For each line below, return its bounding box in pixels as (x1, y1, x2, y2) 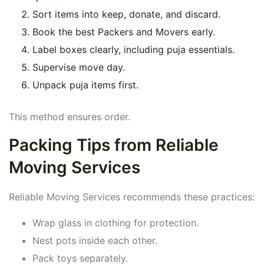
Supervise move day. (32, 61, 125, 74)
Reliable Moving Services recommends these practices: (9, 191, 255, 203)
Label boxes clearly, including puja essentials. (32, 44, 235, 56)
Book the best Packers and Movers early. (32, 26, 215, 38)
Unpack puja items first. (32, 79, 138, 91)
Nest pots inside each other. (32, 235, 157, 247)
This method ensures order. (9, 111, 130, 123)
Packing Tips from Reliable (9, 135, 219, 156)
